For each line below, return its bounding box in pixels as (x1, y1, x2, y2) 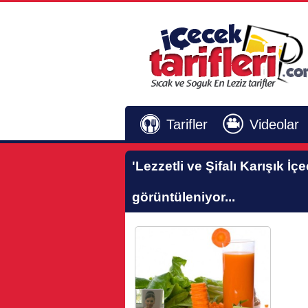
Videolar (250, 117, 299, 132)
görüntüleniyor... (132, 190, 235, 204)
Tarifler (166, 117, 208, 132)
